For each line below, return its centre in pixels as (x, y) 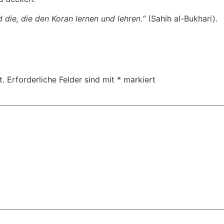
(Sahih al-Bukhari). (181, 18)
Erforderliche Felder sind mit (62, 80)
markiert (138, 80)
